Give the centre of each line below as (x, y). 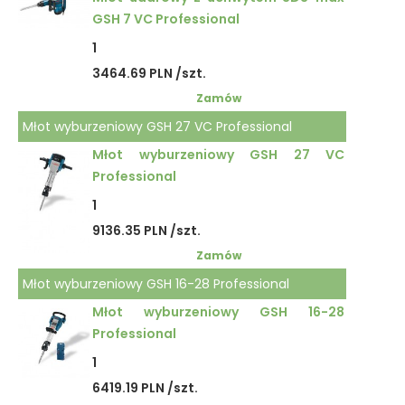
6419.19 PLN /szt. (145, 388)
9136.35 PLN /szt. (146, 231)
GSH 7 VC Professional (166, 19)
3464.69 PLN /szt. (149, 73)
